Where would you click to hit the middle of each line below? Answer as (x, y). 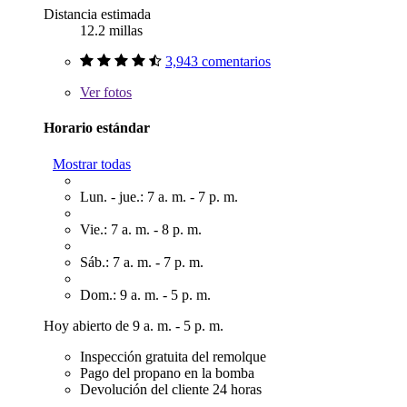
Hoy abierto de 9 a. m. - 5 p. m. (134, 325)
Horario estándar (97, 128)
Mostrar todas (92, 164)
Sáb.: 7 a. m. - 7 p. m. (142, 262)
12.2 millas (111, 30)
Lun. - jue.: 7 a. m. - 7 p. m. (159, 196)
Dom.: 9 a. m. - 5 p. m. (145, 294)
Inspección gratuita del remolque (173, 356)
